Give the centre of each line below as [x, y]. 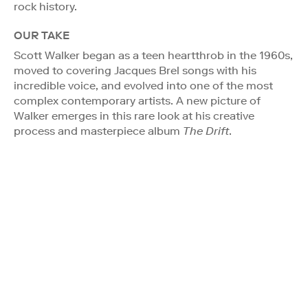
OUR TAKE [42, 35]
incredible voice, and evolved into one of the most [143, 85]
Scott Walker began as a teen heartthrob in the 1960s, [153, 55]
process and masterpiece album [98, 131]
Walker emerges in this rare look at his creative [134, 115]
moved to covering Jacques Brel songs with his [135, 70]
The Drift [206, 131]
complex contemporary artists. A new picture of [137, 100]
